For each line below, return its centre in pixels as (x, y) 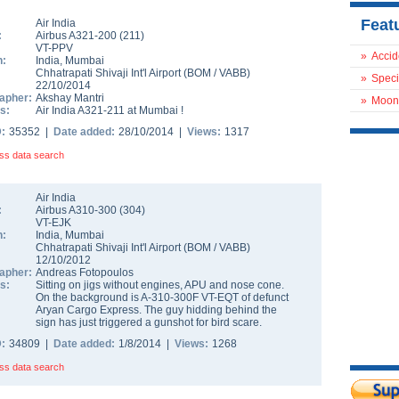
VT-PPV (54, 48)
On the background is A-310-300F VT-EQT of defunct (162, 297)
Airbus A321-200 (77, 36)
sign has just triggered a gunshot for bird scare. (149, 322)
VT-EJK (53, 223)
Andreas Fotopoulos (85, 273)
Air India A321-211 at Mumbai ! (110, 110)
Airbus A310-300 (77, 210)
